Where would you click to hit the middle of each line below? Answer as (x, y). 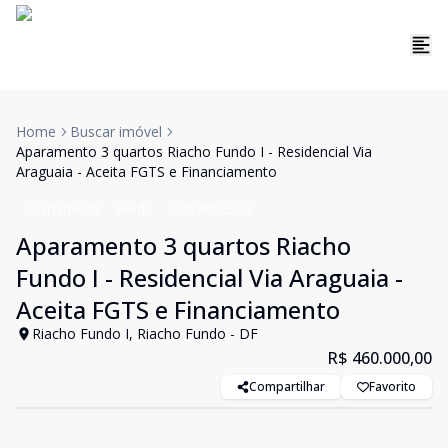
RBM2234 (224, 209)
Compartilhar (287, 386)
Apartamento (62, 209)
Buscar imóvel (116, 131)
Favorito (392, 386)
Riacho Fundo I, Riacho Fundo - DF (145, 333)
